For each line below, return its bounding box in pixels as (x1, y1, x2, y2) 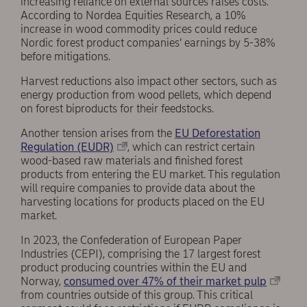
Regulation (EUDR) (21, 140, 114, 153)
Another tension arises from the (21, 126, 175, 140)
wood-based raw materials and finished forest (21, 153, 243, 167)
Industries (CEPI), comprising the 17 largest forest (21, 247, 260, 260)
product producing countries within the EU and (21, 260, 247, 274)
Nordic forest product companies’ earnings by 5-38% (21, 36, 275, 49)
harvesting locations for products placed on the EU (21, 195, 265, 208)
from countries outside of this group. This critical (21, 288, 253, 302)
